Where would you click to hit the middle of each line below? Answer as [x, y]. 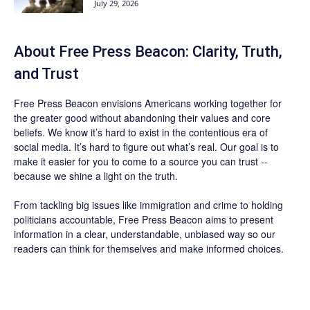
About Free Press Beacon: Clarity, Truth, [148, 52]
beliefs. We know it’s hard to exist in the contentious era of [141, 132]
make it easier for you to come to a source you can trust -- [141, 161]
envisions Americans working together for [190, 103]
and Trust [46, 74]
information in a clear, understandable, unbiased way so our [145, 234]
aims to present [238, 219]
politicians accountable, [66, 219]
